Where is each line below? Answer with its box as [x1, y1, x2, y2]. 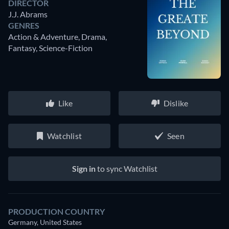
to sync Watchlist [95, 164, 157, 174]
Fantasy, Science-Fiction [8, 43, 93, 53]
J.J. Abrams [8, 9, 48, 19]
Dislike [163, 98, 189, 108]
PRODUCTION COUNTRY [8, 207, 105, 217]
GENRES [8, 20, 39, 31]
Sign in [72, 164, 96, 174]
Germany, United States [8, 218, 82, 227]
